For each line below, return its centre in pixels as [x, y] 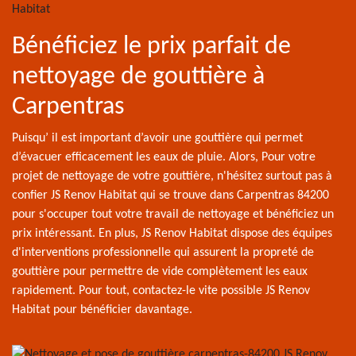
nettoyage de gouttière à [138, 77]
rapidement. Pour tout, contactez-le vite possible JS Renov [161, 291]
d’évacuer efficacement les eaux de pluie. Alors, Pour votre [164, 157]
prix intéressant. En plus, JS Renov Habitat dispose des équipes [172, 234]
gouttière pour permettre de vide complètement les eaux [160, 272]
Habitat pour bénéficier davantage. [102, 310]
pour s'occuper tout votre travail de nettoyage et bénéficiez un [173, 215]
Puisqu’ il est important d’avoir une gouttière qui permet [157, 138]
